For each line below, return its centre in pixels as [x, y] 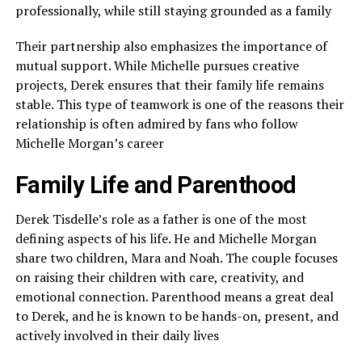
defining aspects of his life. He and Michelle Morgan [166, 238]
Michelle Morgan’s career [89, 143]
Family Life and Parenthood [156, 185]
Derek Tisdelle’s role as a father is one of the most [161, 219]
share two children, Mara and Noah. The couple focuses [176, 257]
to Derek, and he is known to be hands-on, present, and [177, 316]
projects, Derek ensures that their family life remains [169, 84]
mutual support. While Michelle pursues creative [157, 65]
